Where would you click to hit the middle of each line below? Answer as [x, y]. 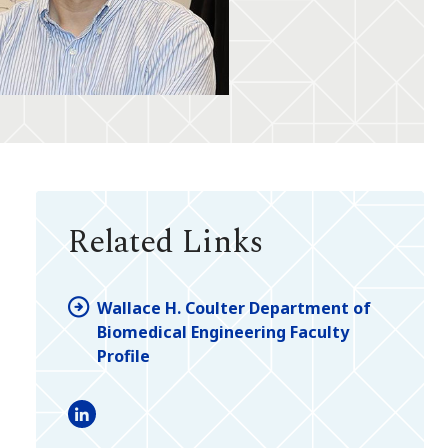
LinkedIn [102, 424]
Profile [123, 355]
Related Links [165, 243]
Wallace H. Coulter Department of [234, 307]
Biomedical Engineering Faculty [223, 331]
